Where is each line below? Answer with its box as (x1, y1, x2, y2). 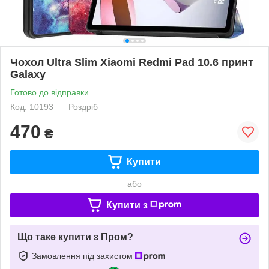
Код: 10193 (10, 101, 53, 112)
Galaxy (10, 68, 46, 80)
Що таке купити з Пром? (17, 231, 133, 242)
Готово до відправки (10, 87, 89, 97)
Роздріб (68, 101, 98, 112)
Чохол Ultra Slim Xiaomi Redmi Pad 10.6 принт (10, 56, 253, 68)
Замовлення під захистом (32, 250, 135, 261)
